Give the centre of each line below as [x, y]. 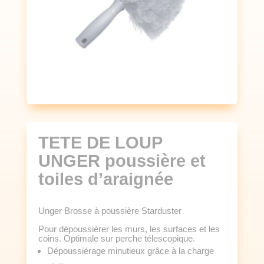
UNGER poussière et [122, 161]
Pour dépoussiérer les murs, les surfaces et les [129, 229]
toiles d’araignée [105, 179]
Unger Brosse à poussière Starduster [110, 211]
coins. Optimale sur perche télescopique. [116, 239]
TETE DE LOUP [100, 143]
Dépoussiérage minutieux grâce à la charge [130, 251]
